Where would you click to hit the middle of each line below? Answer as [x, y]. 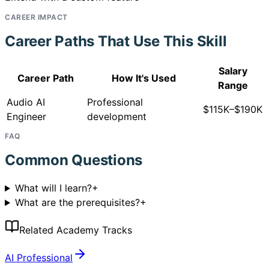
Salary [233, 71]
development [117, 117]
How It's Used [144, 78]
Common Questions [74, 160]
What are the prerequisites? [77, 203]
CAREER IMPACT [36, 17]
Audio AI [26, 102]
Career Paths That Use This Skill [116, 41]
